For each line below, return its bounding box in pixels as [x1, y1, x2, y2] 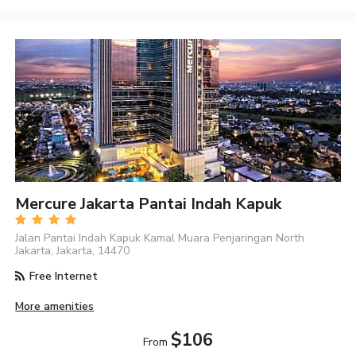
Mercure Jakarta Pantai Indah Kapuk [15, 192, 282, 215]
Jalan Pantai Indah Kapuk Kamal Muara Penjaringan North [15, 230, 305, 246]
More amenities [15, 298, 95, 314]
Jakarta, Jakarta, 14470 [15, 242, 130, 258]
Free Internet [26, 268, 99, 284]
